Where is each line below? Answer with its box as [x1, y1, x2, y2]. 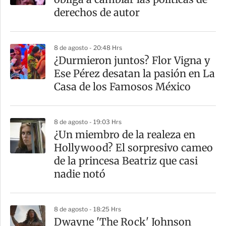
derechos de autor [54, 6, 140, 19]
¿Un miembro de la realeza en [54, 128, 195, 141]
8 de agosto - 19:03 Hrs [54, 118, 122, 126]
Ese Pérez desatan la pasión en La [54, 67, 215, 80]
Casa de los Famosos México [54, 80, 191, 93]
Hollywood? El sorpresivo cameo [54, 141, 213, 154]
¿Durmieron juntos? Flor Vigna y [54, 53, 210, 67]
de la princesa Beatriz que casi [54, 154, 198, 167]
